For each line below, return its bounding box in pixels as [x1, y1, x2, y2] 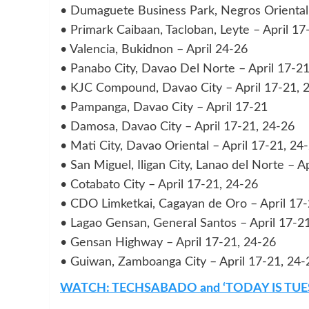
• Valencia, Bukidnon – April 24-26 [60, 43, 248, 56]
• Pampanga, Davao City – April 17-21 [60, 101, 268, 114]
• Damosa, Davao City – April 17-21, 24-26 [60, 120, 295, 133]
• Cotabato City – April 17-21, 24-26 [60, 178, 258, 191]
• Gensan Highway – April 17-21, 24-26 [60, 236, 276, 249]
